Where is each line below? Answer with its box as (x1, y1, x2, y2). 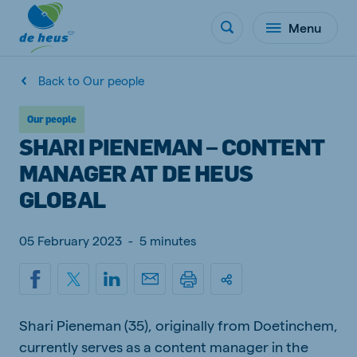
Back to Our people (38, 73, 144, 88)
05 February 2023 (19, 233, 122, 248)
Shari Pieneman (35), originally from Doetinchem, (19, 316, 338, 333)
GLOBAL (19, 185, 105, 213)
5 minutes (139, 233, 196, 248)
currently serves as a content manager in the (19, 338, 308, 355)
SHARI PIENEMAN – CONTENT (19, 132, 324, 160)
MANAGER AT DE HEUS (19, 159, 253, 186)
